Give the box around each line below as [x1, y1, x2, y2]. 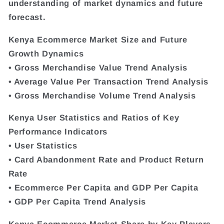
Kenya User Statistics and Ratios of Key [8, 113, 179, 122]
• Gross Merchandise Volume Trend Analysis [8, 90, 196, 100]
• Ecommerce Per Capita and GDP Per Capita [8, 183, 198, 192]
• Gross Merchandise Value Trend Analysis [8, 62, 187, 72]
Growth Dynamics [8, 48, 84, 58]
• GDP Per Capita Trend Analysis [8, 197, 146, 206]
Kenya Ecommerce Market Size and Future [8, 34, 187, 44]
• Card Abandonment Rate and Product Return [8, 155, 204, 164]
